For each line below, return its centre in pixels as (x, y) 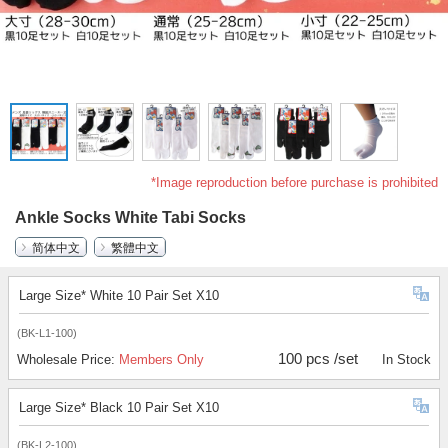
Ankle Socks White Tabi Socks (130, 218)
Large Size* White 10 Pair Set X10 (119, 296)
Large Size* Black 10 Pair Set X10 (119, 408)
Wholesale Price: (68, 360)
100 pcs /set (318, 359)
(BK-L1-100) (47, 333)
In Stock (406, 360)
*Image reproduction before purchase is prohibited (294, 183)
